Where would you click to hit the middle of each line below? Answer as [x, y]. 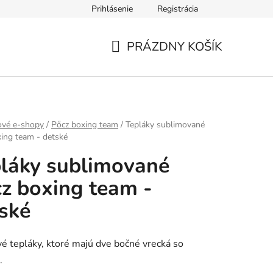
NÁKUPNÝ [140, 61]
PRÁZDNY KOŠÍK [175, 46]
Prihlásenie [112, 9]
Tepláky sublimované [165, 125]
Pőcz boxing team [85, 125]
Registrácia [178, 9]
